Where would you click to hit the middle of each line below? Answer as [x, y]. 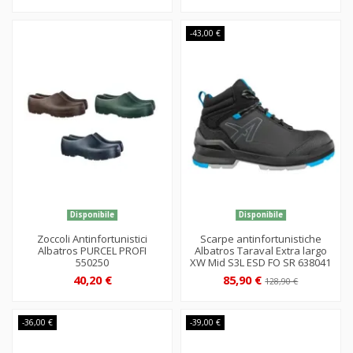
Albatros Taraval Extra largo [260, 251]
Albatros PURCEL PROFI [93, 251]
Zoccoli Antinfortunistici [93, 239]
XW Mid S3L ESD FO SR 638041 [261, 262]
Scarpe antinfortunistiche [260, 239]
